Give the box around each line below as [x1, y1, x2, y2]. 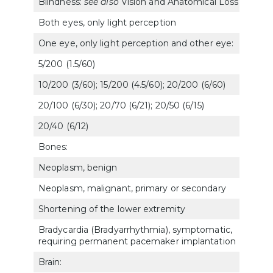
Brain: [38, 256, 62, 268]
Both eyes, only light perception [38, 16, 176, 28]
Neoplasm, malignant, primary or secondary [38, 182, 226, 194]
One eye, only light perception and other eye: [38, 37, 234, 49]
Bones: [38, 141, 68, 152]
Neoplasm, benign [38, 161, 118, 173]
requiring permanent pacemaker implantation [38, 235, 236, 247]
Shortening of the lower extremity [38, 203, 185, 214]
